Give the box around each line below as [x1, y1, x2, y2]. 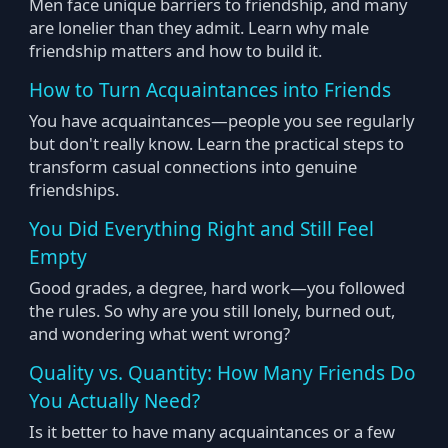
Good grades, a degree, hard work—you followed [28, 275, 405, 299]
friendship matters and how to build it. [28, 38, 322, 62]
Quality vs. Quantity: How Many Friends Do [28, 360, 416, 386]
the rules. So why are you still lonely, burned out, [28, 298, 395, 322]
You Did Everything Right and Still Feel [28, 216, 374, 242]
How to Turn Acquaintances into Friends [28, 77, 391, 103]
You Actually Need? [28, 388, 200, 414]
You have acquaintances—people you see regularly [28, 108, 414, 132]
